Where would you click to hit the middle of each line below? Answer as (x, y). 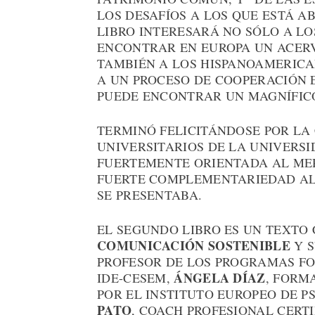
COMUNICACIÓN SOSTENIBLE (194, 246)
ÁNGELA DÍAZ (218, 278)
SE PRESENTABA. (150, 195)
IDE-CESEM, (134, 278)
